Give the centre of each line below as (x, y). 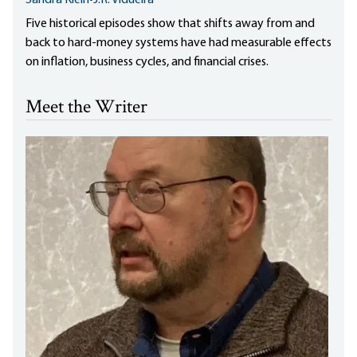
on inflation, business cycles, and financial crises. (147, 62)
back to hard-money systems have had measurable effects (178, 43)
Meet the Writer (86, 108)
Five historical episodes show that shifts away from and (170, 24)
